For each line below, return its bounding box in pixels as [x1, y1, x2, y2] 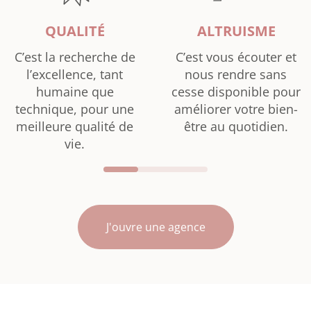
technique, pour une [15, 100, 135, 117]
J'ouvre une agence [106, 219, 205, 235]
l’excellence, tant [26, 65, 124, 83]
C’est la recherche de [14, 48, 135, 65]
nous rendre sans [185, 65, 287, 83]
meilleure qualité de [16, 117, 134, 135]
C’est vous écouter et [175, 48, 296, 65]
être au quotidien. [183, 117, 288, 135]
